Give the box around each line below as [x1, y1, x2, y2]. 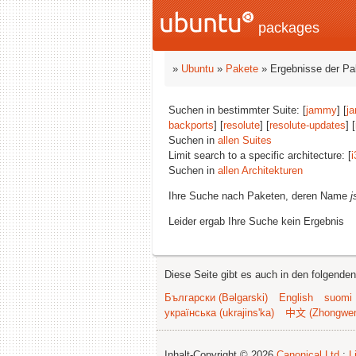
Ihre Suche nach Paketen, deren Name [168, 190, 350, 202]
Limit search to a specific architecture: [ [168, 149, 351, 161]
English [279, 292, 313, 304]
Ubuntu [181, 63, 214, 75]
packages [254, 20, 319, 36]
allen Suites [218, 134, 272, 146]
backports [168, 119, 214, 131]
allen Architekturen [218, 164, 303, 176]
